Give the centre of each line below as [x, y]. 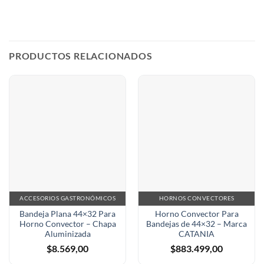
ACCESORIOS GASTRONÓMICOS [67, 198]
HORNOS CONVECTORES [197, 198]
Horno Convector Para [197, 214]
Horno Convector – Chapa [67, 224]
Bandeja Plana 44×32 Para [67, 214]
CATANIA [197, 234]
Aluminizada [67, 234]
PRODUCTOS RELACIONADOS [81, 55]
